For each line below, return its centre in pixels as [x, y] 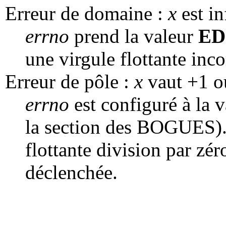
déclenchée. [71, 172]
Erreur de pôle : [70, 81]
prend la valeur [134, 36]
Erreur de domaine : [87, 13]
